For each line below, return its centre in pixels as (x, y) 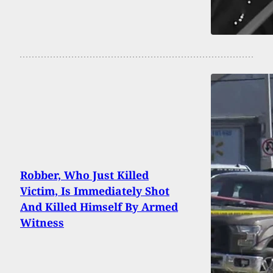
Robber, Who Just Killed (84, 175)
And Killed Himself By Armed (99, 207)
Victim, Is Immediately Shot (95, 191)
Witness (42, 223)
